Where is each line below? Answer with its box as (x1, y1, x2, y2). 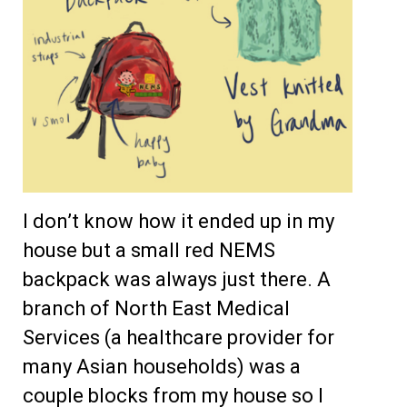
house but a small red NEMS (23, 239, 275, 263)
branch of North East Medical (23, 297, 290, 321)
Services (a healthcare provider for (23, 326, 334, 350)
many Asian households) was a (23, 355, 301, 379)
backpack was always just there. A (23, 268, 331, 292)
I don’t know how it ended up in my (23, 210, 334, 233)
